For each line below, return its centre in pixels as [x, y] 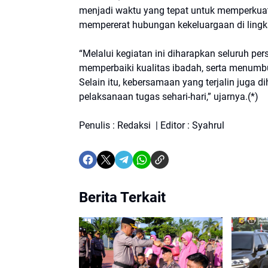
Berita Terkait [122, 198]
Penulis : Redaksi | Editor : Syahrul [152, 126]
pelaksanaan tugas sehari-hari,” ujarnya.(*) [170, 97]
